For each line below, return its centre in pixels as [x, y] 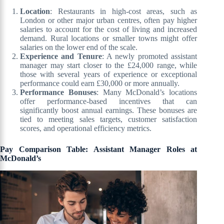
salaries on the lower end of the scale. [79, 47]
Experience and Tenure [61, 56]
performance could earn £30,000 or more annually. [100, 83]
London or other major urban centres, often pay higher [109, 20]
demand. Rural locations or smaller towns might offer [109, 38]
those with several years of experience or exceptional [109, 74]
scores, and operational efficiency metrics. [86, 128]
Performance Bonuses [58, 92]
